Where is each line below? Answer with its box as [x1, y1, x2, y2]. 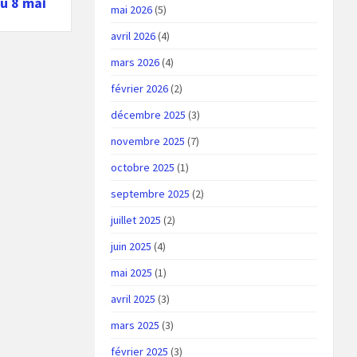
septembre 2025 [111, 186, 190, 201]
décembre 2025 [111, 108, 186, 122]
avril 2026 [111, 29, 156, 43]
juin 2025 [111, 239, 152, 253]
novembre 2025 [111, 134, 186, 148]
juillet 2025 [111, 213, 162, 227]
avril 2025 [111, 292, 156, 306]
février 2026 [111, 81, 169, 96]
